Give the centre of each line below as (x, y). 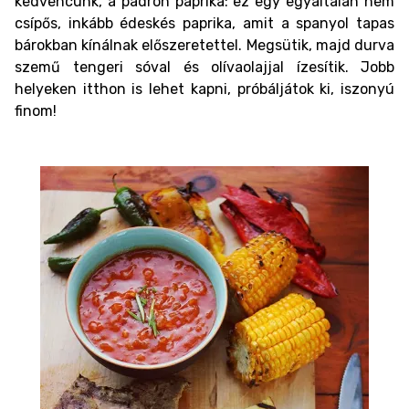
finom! (36, 111)
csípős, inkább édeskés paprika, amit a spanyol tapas (204, 23)
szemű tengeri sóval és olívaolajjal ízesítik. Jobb (204, 67)
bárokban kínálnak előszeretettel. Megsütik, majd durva (204, 45)
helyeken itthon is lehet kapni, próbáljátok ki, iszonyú (204, 89)
